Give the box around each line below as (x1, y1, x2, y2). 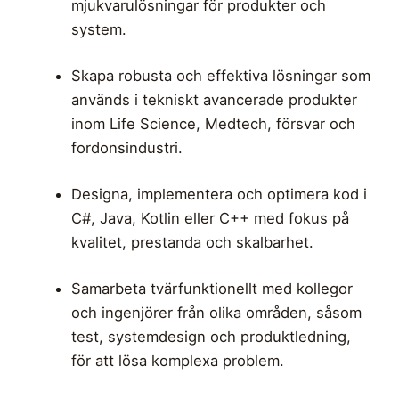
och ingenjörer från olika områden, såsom (70, 304, 362, 322)
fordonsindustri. (70, 139, 183, 158)
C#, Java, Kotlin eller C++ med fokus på (70, 209, 349, 228)
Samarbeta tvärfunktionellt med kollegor (70, 280, 353, 297)
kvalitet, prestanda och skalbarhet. (70, 233, 313, 252)
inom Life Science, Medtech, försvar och (70, 115, 355, 134)
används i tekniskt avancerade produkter (70, 91, 357, 110)
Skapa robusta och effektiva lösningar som (70, 67, 370, 85)
